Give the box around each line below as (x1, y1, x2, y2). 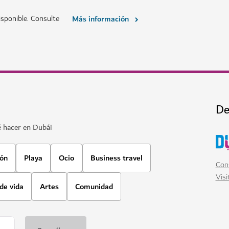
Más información (72, 12, 129, 26)
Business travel (90, 151, 143, 165)
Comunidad (75, 179, 113, 193)
